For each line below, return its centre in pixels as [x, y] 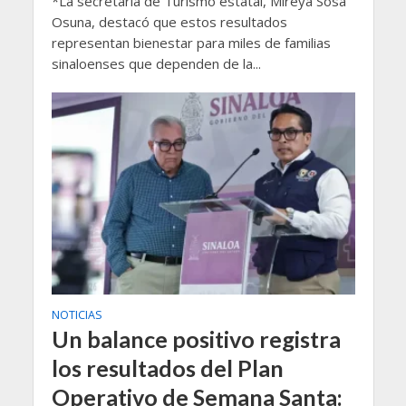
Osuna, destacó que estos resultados [169, 21]
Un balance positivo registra [196, 338]
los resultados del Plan [167, 367]
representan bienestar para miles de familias [191, 42]
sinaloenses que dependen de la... [156, 63]
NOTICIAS [77, 314]
